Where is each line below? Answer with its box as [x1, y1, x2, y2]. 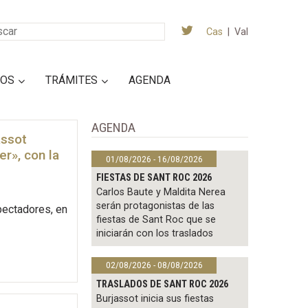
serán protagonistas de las [96, 200, 215, 212]
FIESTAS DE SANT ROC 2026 [96, 172, 212, 184]
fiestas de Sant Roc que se [96, 214, 217, 226]
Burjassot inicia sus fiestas [96, 293, 214, 305]
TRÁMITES [45, 73, 98, 87]
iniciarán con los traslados [96, 228, 214, 240]
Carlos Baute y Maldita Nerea [96, 186, 226, 199]
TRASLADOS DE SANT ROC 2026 [96, 278, 229, 291]
